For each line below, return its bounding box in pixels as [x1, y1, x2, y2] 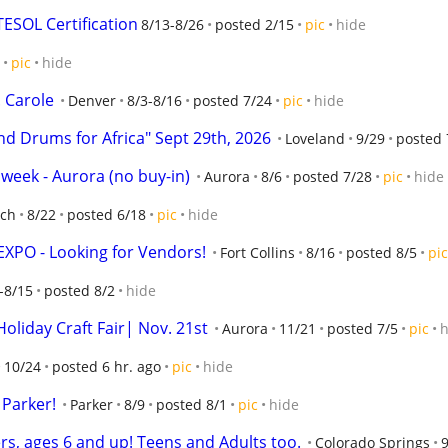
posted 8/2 [44, 281, 115, 300]
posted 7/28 [293, 167, 372, 186]
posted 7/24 [193, 91, 272, 110]
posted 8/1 [156, 395, 227, 414]
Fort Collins [220, 243, 295, 262]
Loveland [285, 129, 345, 148]
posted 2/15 [215, 15, 294, 34]
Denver [68, 91, 116, 110]
